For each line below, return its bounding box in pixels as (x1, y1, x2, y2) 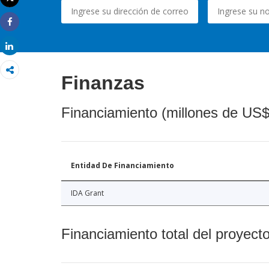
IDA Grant (71, 188, 104, 199)
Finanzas (61, 72, 145, 94)
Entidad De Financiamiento (71, 160, 174, 171)
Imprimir (10, 2, 42, 14)
